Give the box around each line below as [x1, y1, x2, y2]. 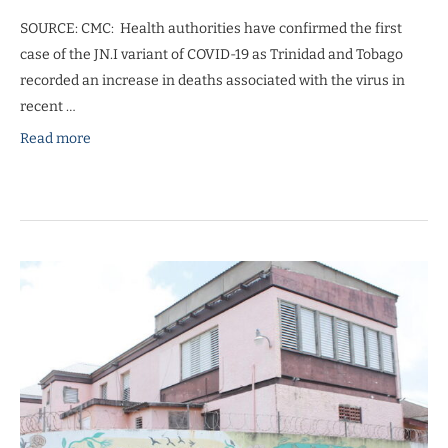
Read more [20, 129, 91, 147]
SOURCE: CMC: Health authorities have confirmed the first [20, 19, 402, 37]
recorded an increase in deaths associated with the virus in [20, 71, 405, 89]
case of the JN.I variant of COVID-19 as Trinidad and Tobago [20, 45, 403, 63]
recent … [20, 97, 76, 115]
